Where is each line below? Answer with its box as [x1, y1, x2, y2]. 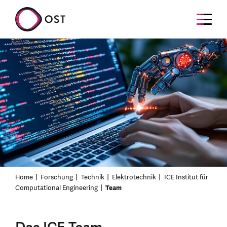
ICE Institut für [164, 172, 208, 182]
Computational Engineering [15, 183, 98, 193]
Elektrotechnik [112, 172, 157, 182]
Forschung [41, 172, 73, 182]
